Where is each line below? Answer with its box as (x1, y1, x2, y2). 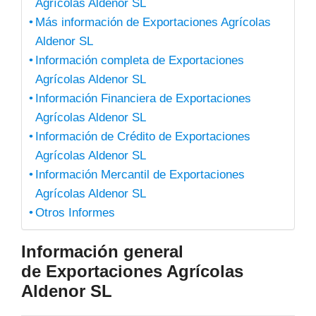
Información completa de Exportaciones (35, 54, 245, 67)
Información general (21, 242, 183, 261)
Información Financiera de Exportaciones (35, 92, 252, 105)
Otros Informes (35, 206, 116, 219)
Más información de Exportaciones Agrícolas (35, 16, 272, 29)
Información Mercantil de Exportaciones (35, 168, 245, 181)
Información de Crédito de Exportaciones (35, 130, 251, 143)
